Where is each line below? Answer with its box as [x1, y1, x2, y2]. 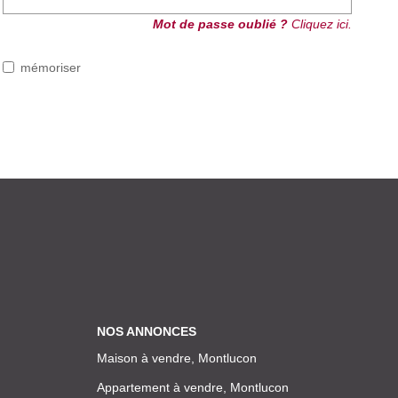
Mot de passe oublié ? [152, 17, 288, 31]
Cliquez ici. [287, 17, 352, 31]
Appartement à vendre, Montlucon [96, 379, 289, 394]
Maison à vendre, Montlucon [96, 350, 257, 365]
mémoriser [20, 60, 81, 75]
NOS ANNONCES [96, 324, 196, 338]
